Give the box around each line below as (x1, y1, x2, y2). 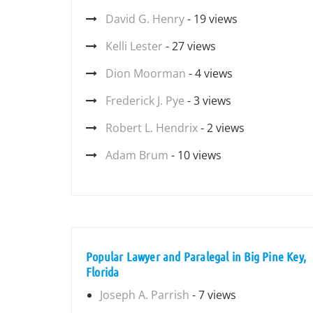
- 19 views (184, 11, 238, 27)
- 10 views (168, 147, 221, 163)
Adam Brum (105, 147, 168, 163)
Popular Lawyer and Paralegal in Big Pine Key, (86, 249, 307, 264)
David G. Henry (105, 11, 184, 27)
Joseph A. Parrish (100, 287, 189, 303)
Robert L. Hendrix (105, 120, 198, 136)
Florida (86, 264, 119, 279)
